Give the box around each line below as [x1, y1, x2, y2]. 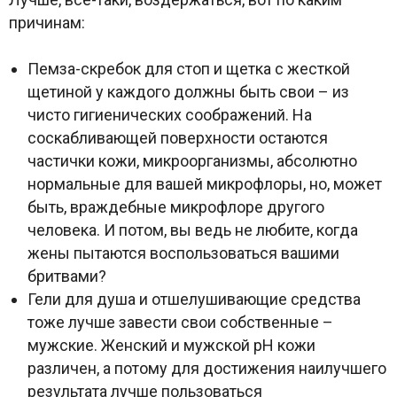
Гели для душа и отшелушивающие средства [27, 289, 361, 308]
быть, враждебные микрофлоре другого [27, 197, 324, 216]
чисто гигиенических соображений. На [27, 105, 312, 124]
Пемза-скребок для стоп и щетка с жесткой [27, 58, 350, 78]
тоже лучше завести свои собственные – [27, 312, 333, 331]
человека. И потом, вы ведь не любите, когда [27, 220, 358, 239]
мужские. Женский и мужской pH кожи [27, 335, 315, 354]
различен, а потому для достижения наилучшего [27, 358, 386, 378]
